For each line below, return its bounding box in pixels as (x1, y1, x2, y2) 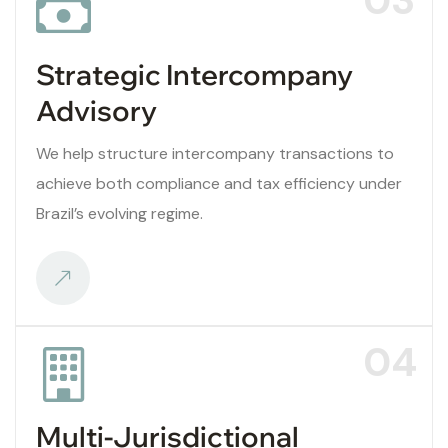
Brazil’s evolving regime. (36, 202, 203, 224)
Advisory (36, 92, 157, 128)
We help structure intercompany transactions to (36, 142, 394, 164)
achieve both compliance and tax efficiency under (36, 172, 402, 194)
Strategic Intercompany (36, 56, 353, 92)
